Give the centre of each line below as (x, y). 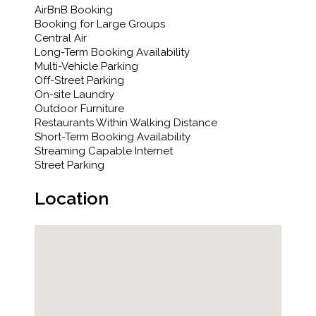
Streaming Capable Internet (104, 151)
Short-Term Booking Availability (113, 136)
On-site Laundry (74, 94)
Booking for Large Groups (100, 24)
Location (72, 198)
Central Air (61, 38)
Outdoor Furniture (79, 108)
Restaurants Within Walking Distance (126, 122)
